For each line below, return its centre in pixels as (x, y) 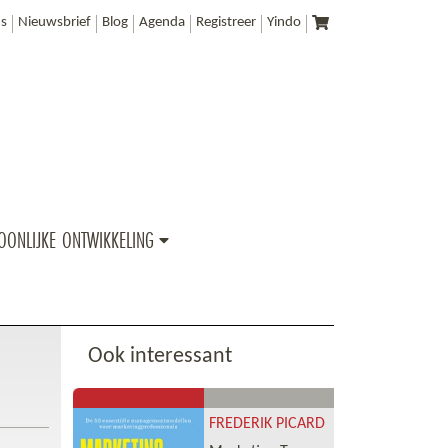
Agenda (162, 22)
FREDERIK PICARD (266, 424)
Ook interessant (160, 357)
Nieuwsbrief (55, 22)
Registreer (226, 22)
